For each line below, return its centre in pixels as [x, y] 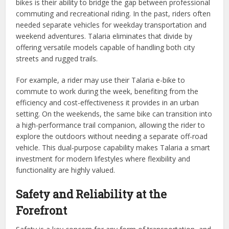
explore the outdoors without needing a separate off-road [112, 136]
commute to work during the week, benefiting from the [107, 91]
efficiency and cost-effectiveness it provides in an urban [108, 102]
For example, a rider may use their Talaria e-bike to [101, 80]
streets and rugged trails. [57, 58]
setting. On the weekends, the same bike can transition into [114, 113]
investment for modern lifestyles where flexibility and [103, 158]
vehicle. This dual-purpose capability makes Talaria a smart [113, 147]
